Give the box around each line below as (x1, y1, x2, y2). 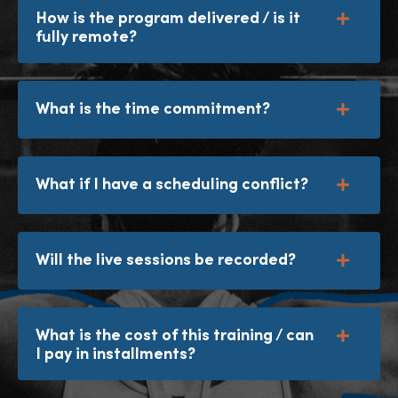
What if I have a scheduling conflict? (36, 173, 308, 195)
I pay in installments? (36, 343, 195, 364)
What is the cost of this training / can (36, 324, 314, 346)
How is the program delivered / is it (36, 7, 300, 28)
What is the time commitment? (36, 98, 270, 119)
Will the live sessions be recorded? (36, 249, 296, 270)
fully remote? (36, 26, 137, 47)
